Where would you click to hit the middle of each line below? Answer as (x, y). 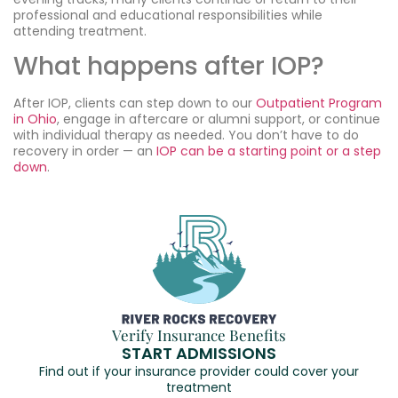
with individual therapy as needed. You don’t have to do (186, 135)
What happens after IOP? (169, 67)
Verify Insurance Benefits (199, 335)
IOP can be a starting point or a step (269, 151)
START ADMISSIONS (199, 354)
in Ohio (35, 119)
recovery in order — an (85, 151)
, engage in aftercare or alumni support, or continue (219, 119)
